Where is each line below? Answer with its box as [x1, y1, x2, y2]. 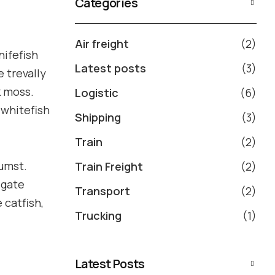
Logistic [75, 85, 118, 101]
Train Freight [75, 159, 143, 174]
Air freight [75, 36, 129, 52]
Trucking [75, 208, 122, 223]
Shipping [75, 110, 121, 125]
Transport [75, 184, 130, 199]
